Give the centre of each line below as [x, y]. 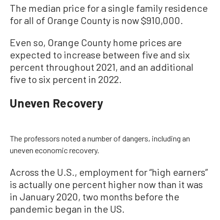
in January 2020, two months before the [95, 196]
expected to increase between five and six [100, 54]
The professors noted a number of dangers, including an [100, 138]
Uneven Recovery [57, 103]
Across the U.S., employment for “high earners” [109, 172]
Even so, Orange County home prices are [96, 42]
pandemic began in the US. [67, 208]
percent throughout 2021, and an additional [102, 67]
